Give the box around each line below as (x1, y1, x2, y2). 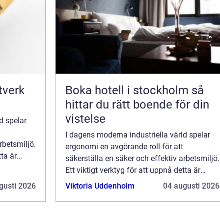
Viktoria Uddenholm (65, 181, 135, 191)
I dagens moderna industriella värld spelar (65, 130, 210, 139)
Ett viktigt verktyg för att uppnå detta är (65, 165, 200, 175)
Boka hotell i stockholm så (65, 83, 192, 97)
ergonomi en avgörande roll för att (65, 141, 183, 151)
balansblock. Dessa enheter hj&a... (65, 177, 184, 187)
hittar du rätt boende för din (65, 97, 209, 111)
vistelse (65, 111, 106, 126)
